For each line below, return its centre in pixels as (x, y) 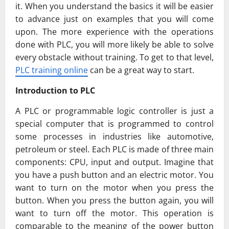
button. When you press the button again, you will (114, 201)
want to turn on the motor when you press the (114, 188)
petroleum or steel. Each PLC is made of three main (114, 150)
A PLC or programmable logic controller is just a (114, 111)
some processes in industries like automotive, (114, 137)
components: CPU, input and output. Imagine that (114, 162)
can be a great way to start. (141, 70)
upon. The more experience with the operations (114, 32)
